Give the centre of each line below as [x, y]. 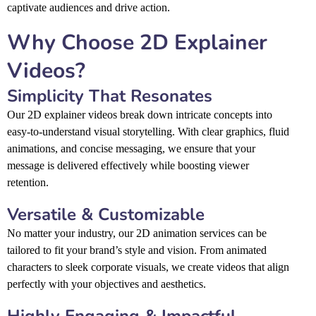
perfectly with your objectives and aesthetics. [107, 284]
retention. [28, 182]
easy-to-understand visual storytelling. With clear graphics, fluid [148, 131]
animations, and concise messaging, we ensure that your [131, 148]
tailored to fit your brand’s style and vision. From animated [137, 250]
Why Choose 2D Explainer [137, 42]
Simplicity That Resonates [110, 96]
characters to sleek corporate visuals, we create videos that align [148, 267]
